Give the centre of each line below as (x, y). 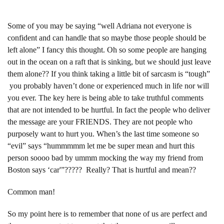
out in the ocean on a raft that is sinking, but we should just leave (109, 61)
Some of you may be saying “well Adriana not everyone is (99, 25)
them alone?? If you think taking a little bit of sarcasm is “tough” (109, 73)
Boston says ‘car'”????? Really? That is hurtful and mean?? (102, 169)
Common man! (31, 191)
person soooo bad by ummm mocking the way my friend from (105, 157)
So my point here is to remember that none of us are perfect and (107, 213)
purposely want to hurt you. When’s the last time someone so (103, 133)
